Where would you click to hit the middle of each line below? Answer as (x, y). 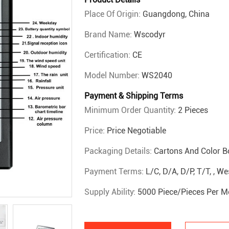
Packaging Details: (119, 151)
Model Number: (113, 75)
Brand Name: (109, 35)
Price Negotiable (136, 131)
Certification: (108, 55)
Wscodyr (150, 35)
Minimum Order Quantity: (131, 110)
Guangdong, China (176, 14)
